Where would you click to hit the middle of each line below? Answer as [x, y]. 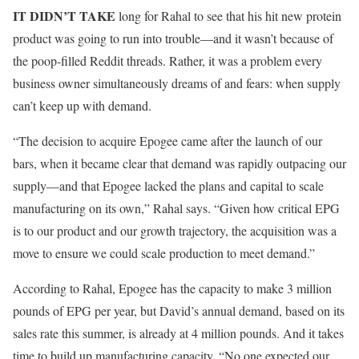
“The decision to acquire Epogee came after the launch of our [167, 140]
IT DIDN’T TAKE [66, 15]
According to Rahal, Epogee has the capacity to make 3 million [172, 288]
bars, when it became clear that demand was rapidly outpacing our [179, 163]
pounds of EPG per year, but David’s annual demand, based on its [179, 310]
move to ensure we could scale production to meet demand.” [164, 252]
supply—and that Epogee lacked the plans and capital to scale [168, 185]
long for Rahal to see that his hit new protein [230, 15]
